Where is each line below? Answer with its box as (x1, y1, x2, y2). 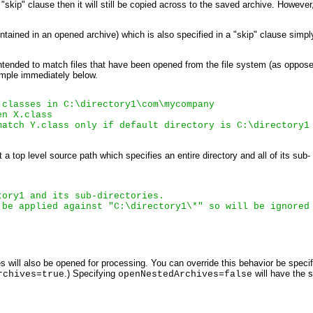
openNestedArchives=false (118, 268, 252, 279)
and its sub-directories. (24, 191, 164, 202)
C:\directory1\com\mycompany (64, 99, 214, 110)
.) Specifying (64, 268, 118, 279)
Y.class (30, 120, 69, 131)
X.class (13, 110, 52, 121)
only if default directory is (69, 120, 237, 131)
